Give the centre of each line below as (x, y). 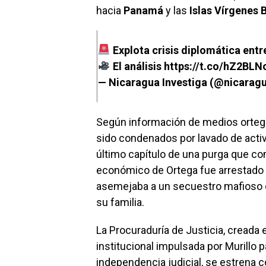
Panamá (143, 10)
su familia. (120, 202)
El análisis (137, 66)
